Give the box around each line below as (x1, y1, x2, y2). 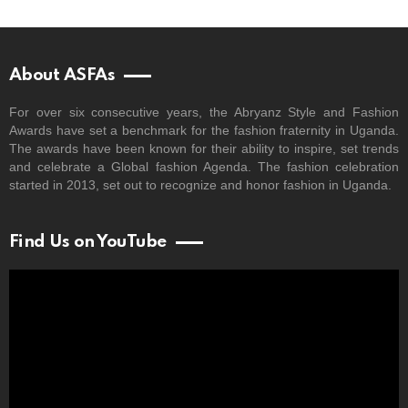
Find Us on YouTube (9, 232, 167, 250)
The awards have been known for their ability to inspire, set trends (9, 140, 399, 156)
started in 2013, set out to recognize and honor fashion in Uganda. (9, 177, 392, 192)
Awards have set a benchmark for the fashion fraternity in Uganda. (9, 122, 399, 138)
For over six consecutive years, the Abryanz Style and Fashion (9, 104, 399, 119)
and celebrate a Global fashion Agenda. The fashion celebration (9, 158, 399, 174)
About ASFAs (9, 66, 116, 84)
